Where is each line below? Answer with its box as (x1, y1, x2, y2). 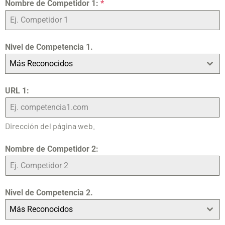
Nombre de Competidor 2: (5, 144, 98, 154)
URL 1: (5, 86, 29, 96)
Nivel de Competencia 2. (5, 188, 93, 198)
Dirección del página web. (5, 121, 95, 131)
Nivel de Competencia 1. (5, 42, 93, 52)
